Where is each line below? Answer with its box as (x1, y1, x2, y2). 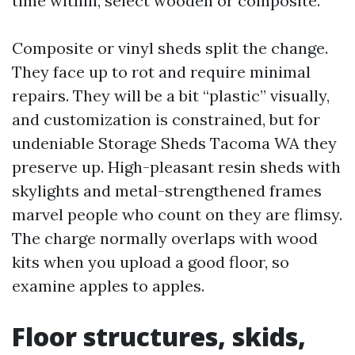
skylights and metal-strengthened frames (12, 181, 322, 200)
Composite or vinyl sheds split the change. (12, 38, 328, 58)
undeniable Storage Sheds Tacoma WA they (12, 133, 337, 153)
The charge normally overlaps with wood (12, 228, 318, 248)
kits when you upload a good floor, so (12, 252, 289, 272)
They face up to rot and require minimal (12, 62, 311, 82)
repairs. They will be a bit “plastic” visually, (12, 86, 330, 105)
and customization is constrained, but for (12, 109, 320, 129)
